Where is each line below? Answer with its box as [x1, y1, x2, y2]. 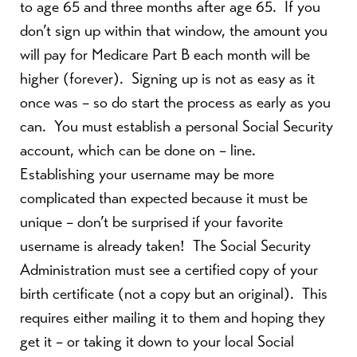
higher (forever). [20, 69, 124, 88]
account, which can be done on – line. [20, 140, 256, 160]
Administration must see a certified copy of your [20, 260, 318, 280]
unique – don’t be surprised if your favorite [20, 212, 283, 232]
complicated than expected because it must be [20, 188, 308, 208]
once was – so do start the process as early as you [20, 92, 331, 112]
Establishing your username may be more [20, 164, 274, 184]
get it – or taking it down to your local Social [20, 331, 294, 351]
